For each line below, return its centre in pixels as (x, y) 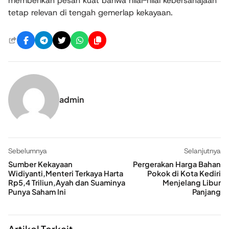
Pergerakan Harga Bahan (177, 164)
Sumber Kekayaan (40, 164)
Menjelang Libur (192, 183)
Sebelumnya (28, 151)
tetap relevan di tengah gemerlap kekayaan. (90, 13)
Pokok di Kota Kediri (184, 174)
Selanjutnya (202, 151)
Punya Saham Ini (37, 192)
